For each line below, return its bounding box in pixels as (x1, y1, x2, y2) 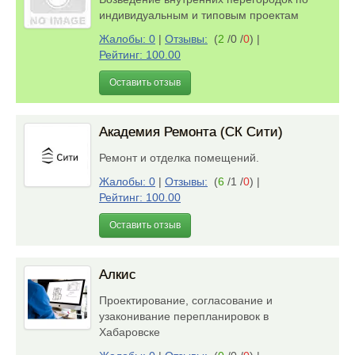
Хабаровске (99, 326, 166, 338)
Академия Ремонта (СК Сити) (99, 124, 283, 139)
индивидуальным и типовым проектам (99, 9, 305, 21)
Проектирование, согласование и (99, 294, 273, 307)
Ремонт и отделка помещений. (99, 151, 265, 164)
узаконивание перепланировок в (99, 310, 269, 323)
